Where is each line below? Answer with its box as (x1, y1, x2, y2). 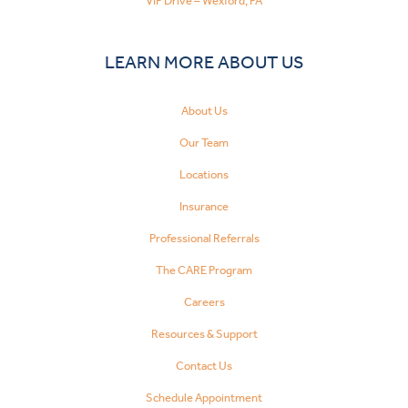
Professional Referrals (148, 230, 260, 245)
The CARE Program (156, 262, 252, 277)
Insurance (179, 199, 229, 213)
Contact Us (176, 358, 232, 372)
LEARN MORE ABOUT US (104, 51, 304, 74)
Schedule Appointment (146, 390, 262, 404)
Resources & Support (150, 326, 258, 341)
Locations (179, 167, 229, 181)
